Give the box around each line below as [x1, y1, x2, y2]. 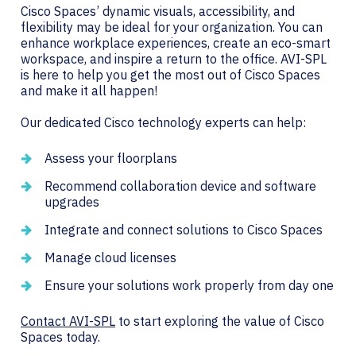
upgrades [44, 193, 99, 210]
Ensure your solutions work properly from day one [44, 277, 334, 293]
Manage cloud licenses [44, 249, 176, 265]
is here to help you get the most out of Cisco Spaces [21, 66, 320, 83]
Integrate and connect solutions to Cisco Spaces [44, 221, 323, 238]
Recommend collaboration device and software [44, 177, 316, 194]
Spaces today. [21, 328, 100, 345]
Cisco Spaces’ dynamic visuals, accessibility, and [21, 2, 295, 19]
